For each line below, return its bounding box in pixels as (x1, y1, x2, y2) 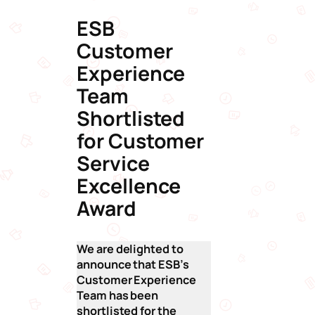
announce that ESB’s (77, 257, 189, 273)
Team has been (77, 288, 159, 304)
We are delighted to (77, 241, 184, 257)
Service (77, 150, 150, 178)
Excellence (77, 172, 181, 200)
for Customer (77, 127, 205, 155)
